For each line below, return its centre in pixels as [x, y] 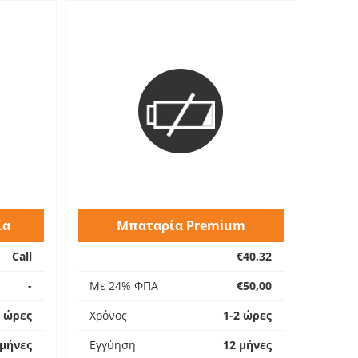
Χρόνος [108, 315]
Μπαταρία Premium [181, 225]
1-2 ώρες [247, 315]
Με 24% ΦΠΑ [124, 286]
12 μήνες [247, 345]
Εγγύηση [113, 345]
